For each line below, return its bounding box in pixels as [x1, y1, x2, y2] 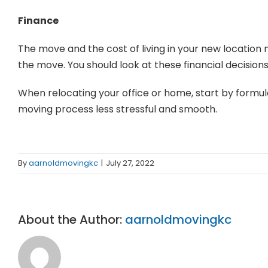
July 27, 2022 [106, 157, 154, 169]
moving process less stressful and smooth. [17, 102, 217, 117]
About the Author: [18, 211, 125, 229]
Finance [17, 14, 59, 28]
